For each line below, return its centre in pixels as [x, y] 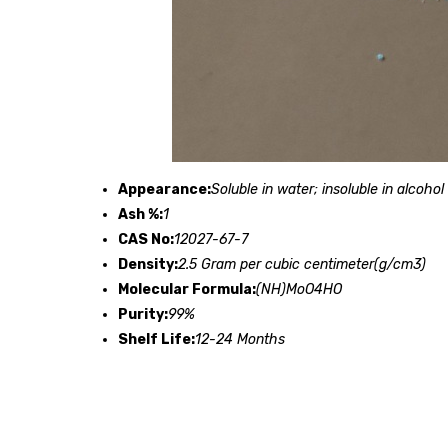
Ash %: [140, 214]
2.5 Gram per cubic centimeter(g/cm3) [302, 264]
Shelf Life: [156, 339]
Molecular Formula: [187, 289]
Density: [148, 264]
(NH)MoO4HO [299, 289]
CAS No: [146, 239]
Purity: [143, 314]
